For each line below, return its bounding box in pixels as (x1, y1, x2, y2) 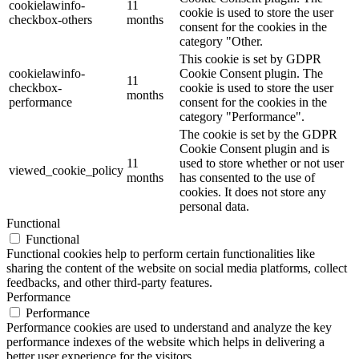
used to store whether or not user (179, 156, 344, 171)
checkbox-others (9, 13, 92, 27)
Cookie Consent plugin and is (179, 142, 329, 156)
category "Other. (179, 34, 263, 49)
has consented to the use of (179, 171, 315, 185)
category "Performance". (179, 110, 305, 124)
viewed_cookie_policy (9, 163, 123, 178)
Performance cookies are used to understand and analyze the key (6, 321, 332, 335)
